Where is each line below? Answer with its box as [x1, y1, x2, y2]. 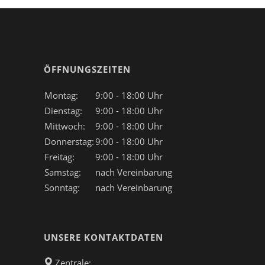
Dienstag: [44, 104, 82, 117]
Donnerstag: [44, 135, 94, 147]
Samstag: [44, 166, 81, 178]
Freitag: [44, 150, 75, 163]
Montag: [44, 89, 78, 101]
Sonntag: [44, 181, 80, 193]
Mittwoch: [44, 119, 85, 132]
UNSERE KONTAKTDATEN [44, 231, 163, 243]
